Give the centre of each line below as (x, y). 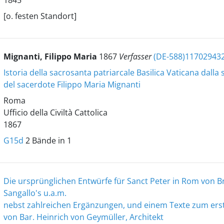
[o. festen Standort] (40, 16)
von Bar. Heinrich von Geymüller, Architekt (83, 217)
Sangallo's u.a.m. (35, 193)
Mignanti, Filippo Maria (51, 56)
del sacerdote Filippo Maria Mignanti (72, 84)
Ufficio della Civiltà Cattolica (55, 112)
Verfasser (136, 56)
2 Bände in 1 (47, 140)
